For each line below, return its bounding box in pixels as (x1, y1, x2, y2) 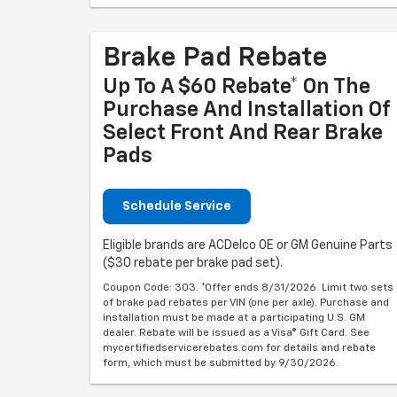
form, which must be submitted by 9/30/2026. (103, 358, 339, 369)
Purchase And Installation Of (103, 99, 390, 121)
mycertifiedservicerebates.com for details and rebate (103, 343, 376, 354)
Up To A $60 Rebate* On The (103, 76, 370, 97)
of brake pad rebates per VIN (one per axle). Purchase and (103, 298, 389, 308)
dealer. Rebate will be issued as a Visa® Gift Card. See (103, 328, 370, 339)
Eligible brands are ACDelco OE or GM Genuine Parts (103, 239, 393, 252)
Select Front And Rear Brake (103, 122, 383, 144)
